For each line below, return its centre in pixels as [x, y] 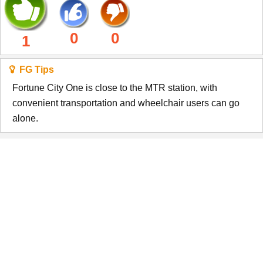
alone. [25, 118]
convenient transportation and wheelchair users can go [126, 103]
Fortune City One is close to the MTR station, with [115, 87]
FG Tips [34, 69]
